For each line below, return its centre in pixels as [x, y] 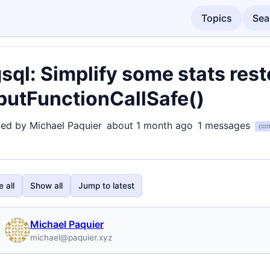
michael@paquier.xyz [71, 237]
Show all [46, 186]
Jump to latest [106, 186]
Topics [217, 18]
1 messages [224, 125]
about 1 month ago [150, 125]
